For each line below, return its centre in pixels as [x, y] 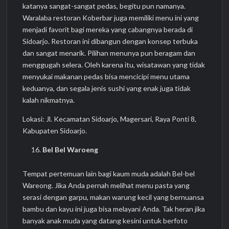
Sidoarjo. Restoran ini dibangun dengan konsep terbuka [110, 41]
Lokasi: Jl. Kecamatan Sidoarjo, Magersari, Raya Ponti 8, [110, 119]
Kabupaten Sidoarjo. [55, 130]
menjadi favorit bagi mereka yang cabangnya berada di [108, 29]
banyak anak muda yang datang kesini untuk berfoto [105, 221]
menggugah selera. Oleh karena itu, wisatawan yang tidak [114, 64]
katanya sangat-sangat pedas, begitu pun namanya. [104, 6]
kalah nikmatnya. [49, 100]
